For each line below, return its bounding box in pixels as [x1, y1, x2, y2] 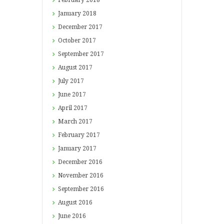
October [57, 36, 82, 44]
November [57, 171, 89, 179]
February [57, 131, 86, 138]
